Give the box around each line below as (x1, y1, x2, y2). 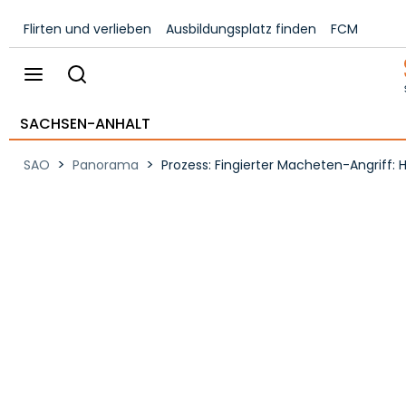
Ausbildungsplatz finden (166, 20, 316, 38)
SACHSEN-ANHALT (20, 113, 150, 134)
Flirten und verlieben (24, 20, 151, 38)
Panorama (72, 156, 139, 174)
